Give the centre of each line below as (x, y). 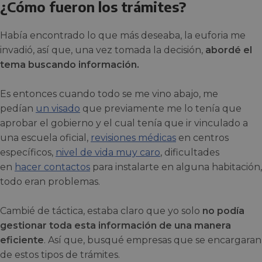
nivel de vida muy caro (108, 153)
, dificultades (190, 153)
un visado (58, 109)
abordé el (227, 50)
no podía (223, 211)
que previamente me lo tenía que (161, 109)
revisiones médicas (133, 138)
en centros (202, 138)
